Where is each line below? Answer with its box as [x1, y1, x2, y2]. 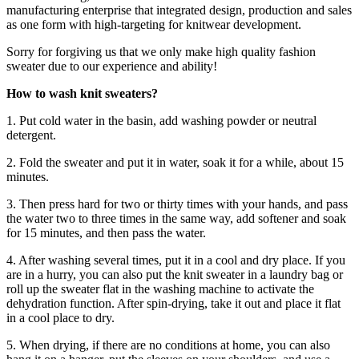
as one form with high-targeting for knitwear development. [6, 17, 301, 31]
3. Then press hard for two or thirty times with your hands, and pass [6, 196, 348, 211]
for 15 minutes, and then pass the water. [6, 225, 206, 240]
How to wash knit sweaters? [6, 86, 158, 100]
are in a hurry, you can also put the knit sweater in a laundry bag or [6, 267, 343, 281]
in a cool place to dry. [6, 310, 115, 325]
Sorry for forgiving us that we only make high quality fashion [6, 44, 316, 58]
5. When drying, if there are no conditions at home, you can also [6, 337, 330, 352]
